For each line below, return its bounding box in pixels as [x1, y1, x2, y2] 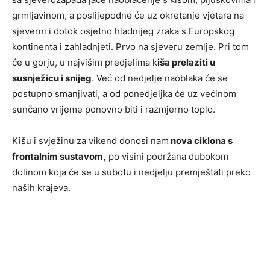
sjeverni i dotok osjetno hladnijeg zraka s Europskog [12, 25, 234, 37]
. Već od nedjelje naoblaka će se [92, 72, 228, 84]
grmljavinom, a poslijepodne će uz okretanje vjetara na [12, 10, 244, 22]
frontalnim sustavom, [12, 151, 106, 163]
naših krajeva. [12, 182, 71, 194]
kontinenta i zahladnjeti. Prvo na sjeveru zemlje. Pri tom [12, 41, 249, 53]
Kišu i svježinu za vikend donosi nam [12, 135, 169, 147]
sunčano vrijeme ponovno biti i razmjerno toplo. [12, 104, 215, 116]
